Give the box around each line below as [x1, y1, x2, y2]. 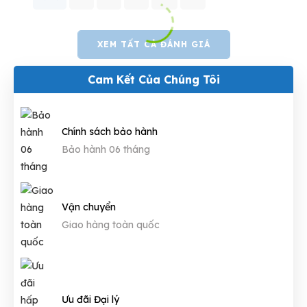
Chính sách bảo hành [62, 125, 158, 138]
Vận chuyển [62, 200, 116, 213]
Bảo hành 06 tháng [62, 143, 150, 156]
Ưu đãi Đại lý [62, 293, 119, 306]
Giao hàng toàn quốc [62, 218, 160, 231]
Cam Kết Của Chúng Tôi [87, 73, 220, 87]
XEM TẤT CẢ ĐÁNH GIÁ [97, 39, 210, 50]
